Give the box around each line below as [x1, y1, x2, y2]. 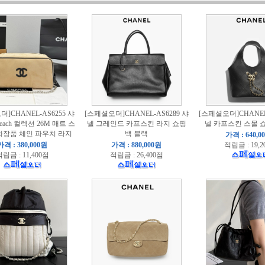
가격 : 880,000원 [111, 141, 161, 149]
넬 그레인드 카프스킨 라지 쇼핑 [86, 119, 186, 128]
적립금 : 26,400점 [109, 151, 163, 159]
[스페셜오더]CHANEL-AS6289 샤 [84, 109, 189, 118]
